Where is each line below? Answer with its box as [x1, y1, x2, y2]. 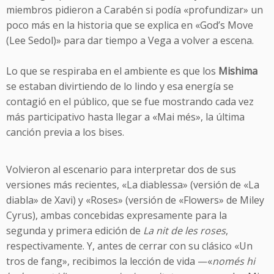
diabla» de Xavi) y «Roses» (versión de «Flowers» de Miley [6, 193, 264, 207]
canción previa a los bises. [6, 125, 124, 139]
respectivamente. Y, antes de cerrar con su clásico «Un [6, 239, 253, 253]
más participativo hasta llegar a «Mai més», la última [6, 110, 245, 124]
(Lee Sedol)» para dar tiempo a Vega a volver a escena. [6, 34, 254, 47]
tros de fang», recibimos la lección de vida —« [6, 254, 212, 268]
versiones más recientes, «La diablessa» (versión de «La [6, 178, 259, 191]
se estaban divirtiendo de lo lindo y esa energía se [6, 80, 234, 93]
